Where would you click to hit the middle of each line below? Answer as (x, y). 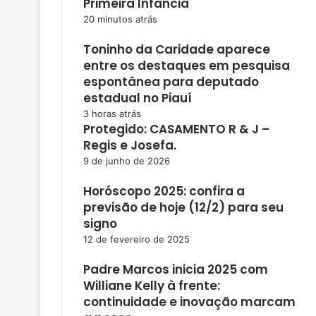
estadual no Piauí (138, 98)
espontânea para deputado (171, 81)
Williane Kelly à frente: (152, 285)
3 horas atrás (112, 113)
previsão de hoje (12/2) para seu (183, 207)
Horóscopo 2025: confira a (164, 191)
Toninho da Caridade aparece (177, 49)
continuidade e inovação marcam (189, 302)
